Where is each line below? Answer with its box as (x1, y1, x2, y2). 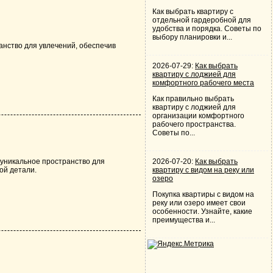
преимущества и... (152, 216, 215, 224)
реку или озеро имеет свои (152, 199, 246, 207)
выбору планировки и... (152, 33, 232, 41)
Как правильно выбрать (152, 94, 234, 103)
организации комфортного (152, 112, 244, 120)
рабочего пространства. (152, 120, 236, 129)
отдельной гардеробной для (152, 16, 251, 24)
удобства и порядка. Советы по (152, 24, 261, 33)
